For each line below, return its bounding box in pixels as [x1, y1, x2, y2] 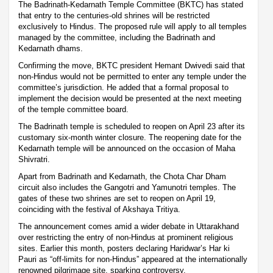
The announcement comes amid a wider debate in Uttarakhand [18, 221, 239, 231]
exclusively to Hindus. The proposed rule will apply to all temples [18, 21, 247, 31]
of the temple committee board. [18, 104, 129, 114]
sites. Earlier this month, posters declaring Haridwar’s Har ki [18, 243, 230, 253]
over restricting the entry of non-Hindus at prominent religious [18, 232, 233, 242]
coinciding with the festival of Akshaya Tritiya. [18, 204, 180, 214]
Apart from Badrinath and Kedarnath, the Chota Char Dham [18, 171, 226, 181]
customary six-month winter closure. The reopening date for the [18, 132, 241, 142]
